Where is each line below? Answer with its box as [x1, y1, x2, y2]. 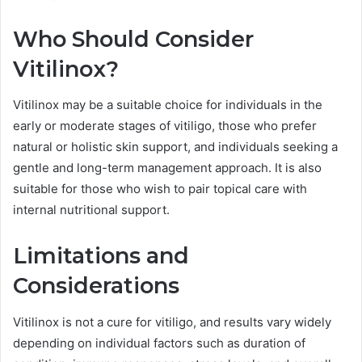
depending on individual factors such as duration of [13, 335, 305, 351]
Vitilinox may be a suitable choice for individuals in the [13, 97, 322, 113]
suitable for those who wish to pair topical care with [13, 181, 307, 197]
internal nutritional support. [13, 202, 170, 218]
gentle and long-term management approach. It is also [13, 160, 322, 176]
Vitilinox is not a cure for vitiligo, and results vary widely [13, 314, 331, 330]
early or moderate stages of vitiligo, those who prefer [13, 118, 317, 134]
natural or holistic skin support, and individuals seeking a [13, 139, 338, 155]
